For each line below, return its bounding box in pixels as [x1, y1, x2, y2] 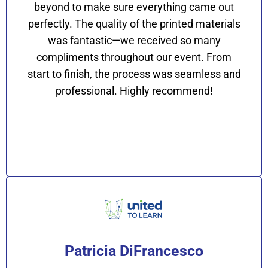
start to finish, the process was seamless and [27, 67, 241, 80]
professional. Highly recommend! [55, 84, 213, 97]
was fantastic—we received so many [47, 33, 221, 47]
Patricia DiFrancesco [65, 242, 203, 260]
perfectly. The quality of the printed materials [28, 17, 240, 30]
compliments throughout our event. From [36, 50, 232, 63]
